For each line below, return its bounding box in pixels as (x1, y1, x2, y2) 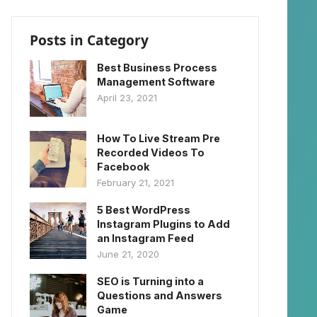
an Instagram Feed (97, 231, 194, 244)
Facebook (97, 160, 149, 173)
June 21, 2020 (97, 248, 159, 260)
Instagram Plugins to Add (97, 217, 230, 230)
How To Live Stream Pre (97, 132, 220, 144)
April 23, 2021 (97, 91, 157, 103)
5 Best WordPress (97, 203, 190, 216)
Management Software (97, 75, 215, 88)
